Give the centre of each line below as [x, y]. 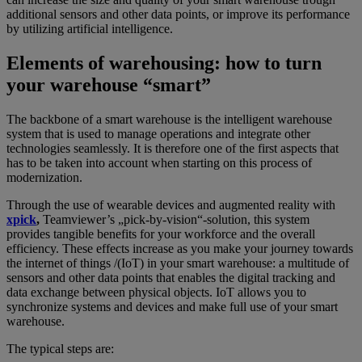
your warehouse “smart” [109, 85]
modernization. [44, 178]
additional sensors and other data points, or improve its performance [178, 15]
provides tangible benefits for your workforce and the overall [161, 234]
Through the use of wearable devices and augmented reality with [171, 205]
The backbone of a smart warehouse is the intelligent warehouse [169, 120]
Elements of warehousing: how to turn [164, 63]
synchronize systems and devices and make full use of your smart [172, 307]
